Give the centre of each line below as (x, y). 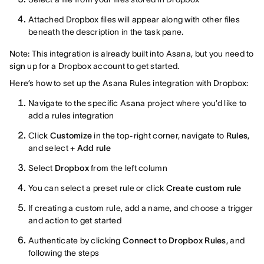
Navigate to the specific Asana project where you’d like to (138, 103)
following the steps (64, 253)
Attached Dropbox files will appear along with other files (134, 19)
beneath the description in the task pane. (106, 32)
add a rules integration (71, 115)
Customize (71, 135)
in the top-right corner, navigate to (159, 135)
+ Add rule (90, 148)
